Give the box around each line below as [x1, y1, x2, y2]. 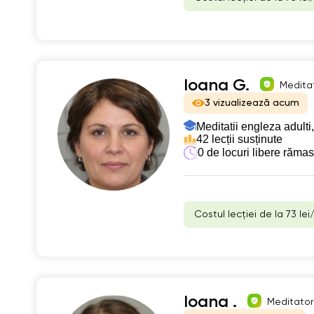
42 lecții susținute [196, 132, 282, 145]
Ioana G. [184, 76, 250, 94]
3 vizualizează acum [205, 97, 299, 108]
